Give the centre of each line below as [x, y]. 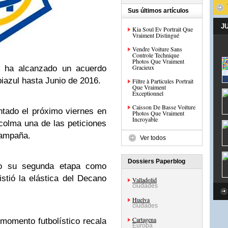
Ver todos [153, 138]
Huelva [141, 199]
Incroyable [145, 119]
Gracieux [143, 67]
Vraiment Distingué [156, 35]
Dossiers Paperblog [156, 161]
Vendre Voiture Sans [157, 49]
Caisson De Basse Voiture [164, 107]
